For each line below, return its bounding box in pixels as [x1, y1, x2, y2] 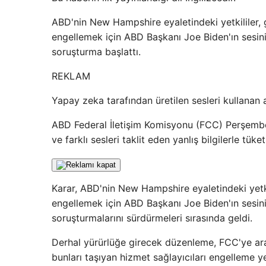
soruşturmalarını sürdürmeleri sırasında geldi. [52, 212, 252, 224]
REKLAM [52, 70, 90, 82]
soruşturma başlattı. [52, 46, 141, 58]
